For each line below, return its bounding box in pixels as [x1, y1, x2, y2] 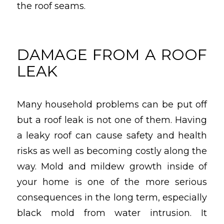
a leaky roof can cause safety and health [16, 129, 207, 141]
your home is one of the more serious [16, 176, 207, 187]
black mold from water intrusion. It [16, 207, 207, 218]
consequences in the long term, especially [16, 191, 207, 203]
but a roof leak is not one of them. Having [16, 114, 207, 125]
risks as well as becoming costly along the [16, 145, 207, 156]
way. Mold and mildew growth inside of [16, 160, 207, 172]
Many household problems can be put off [16, 98, 207, 110]
